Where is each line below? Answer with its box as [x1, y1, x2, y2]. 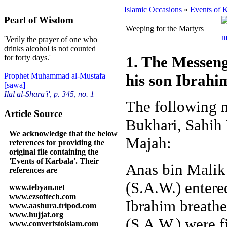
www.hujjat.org [9, 210, 63, 219]
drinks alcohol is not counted [4, 44, 96, 53]
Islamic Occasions [124, 5, 182, 14]
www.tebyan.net [9, 182, 65, 192]
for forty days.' [4, 53, 51, 62]
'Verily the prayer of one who [4, 35, 97, 44]
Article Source [4, 108, 62, 120]
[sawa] [4, 81, 25, 90]
